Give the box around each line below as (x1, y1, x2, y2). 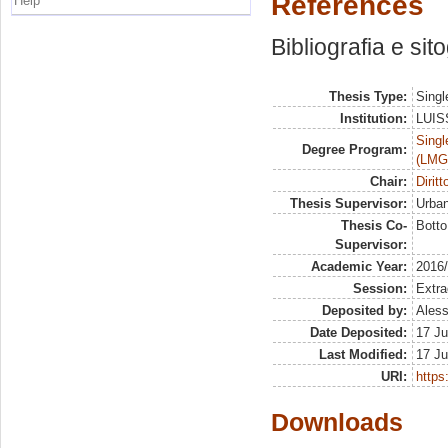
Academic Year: (310, 259, 407, 275)
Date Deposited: (309, 325, 407, 341)
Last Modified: (318, 347, 407, 363)
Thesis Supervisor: (289, 196, 407, 212)
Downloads (271, 408, 403, 437)
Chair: (369, 174, 407, 190)
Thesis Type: (328, 89, 407, 105)
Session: (352, 281, 407, 297)
